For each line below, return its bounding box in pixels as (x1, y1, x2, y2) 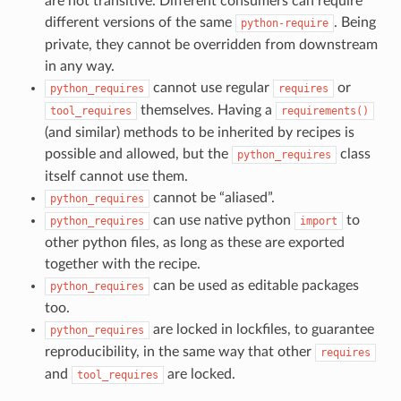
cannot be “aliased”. (149, 191, 275, 206)
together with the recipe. (44, 257, 200, 272)
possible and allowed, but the (44, 147, 232, 162)
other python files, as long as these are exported (44, 235, 345, 251)
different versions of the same (44, 15, 235, 30)
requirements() (280, 105, 369, 118)
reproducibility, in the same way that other (44, 345, 315, 360)
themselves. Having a (136, 103, 276, 118)
